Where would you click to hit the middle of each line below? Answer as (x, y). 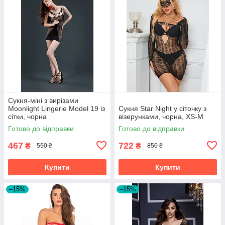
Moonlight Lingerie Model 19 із (57, 108)
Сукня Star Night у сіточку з (162, 108)
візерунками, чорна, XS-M (161, 116)
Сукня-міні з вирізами (43, 100)
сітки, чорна (27, 116)
